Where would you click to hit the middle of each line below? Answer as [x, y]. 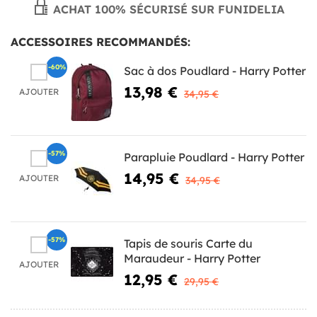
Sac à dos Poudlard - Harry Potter [215, 70]
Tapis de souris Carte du [188, 243]
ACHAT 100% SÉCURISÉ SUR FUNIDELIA [167, 9]
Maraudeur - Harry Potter [192, 258]
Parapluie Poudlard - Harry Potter [214, 157]
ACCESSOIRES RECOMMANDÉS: [100, 41]
